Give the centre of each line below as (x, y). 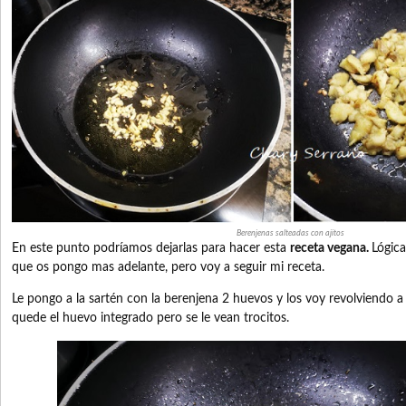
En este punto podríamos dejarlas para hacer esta (149, 248)
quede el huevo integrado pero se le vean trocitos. (150, 318)
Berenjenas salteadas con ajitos (290, 233)
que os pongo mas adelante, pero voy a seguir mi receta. (168, 267)
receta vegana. (329, 248)
